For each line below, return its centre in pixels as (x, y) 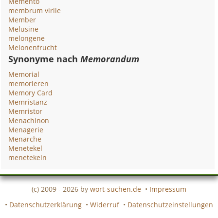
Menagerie (26, 130)
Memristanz (28, 102)
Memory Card (31, 93)
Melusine (24, 29)
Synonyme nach (45, 59)
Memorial (24, 74)
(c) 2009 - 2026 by (61, 189)
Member (22, 20)
